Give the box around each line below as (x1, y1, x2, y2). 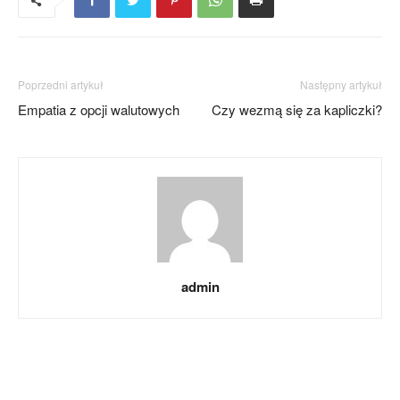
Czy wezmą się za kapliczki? (212, 100, 382, 119)
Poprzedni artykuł (18, 77, 104, 92)
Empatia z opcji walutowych (18, 100, 179, 119)
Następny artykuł (300, 77, 382, 92)
